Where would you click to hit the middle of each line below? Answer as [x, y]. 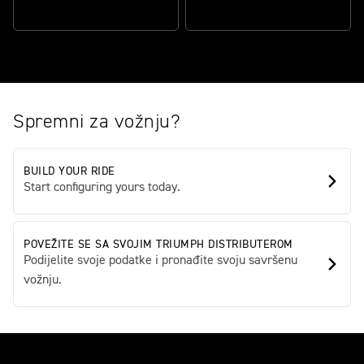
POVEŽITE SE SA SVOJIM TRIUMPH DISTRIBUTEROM [158, 244]
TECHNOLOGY [230, 12]
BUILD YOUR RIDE [69, 171]
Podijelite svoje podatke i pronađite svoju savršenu [160, 260]
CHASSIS [46, 12]
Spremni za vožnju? [97, 121]
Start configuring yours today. [102, 187]
